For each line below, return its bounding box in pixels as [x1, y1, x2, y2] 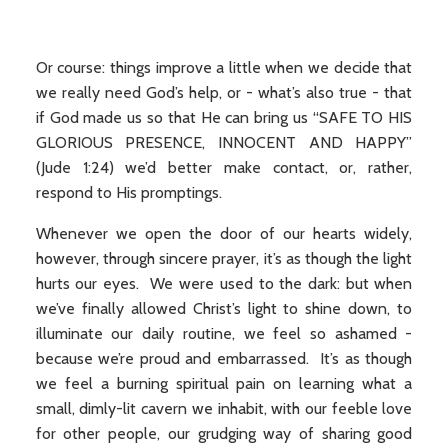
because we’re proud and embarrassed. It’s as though [35, 349, 413, 368]
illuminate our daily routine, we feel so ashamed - [35, 324, 413, 343]
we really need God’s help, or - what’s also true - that [35, 83, 413, 102]
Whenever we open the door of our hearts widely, [35, 224, 413, 243]
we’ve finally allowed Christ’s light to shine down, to [35, 299, 413, 318]
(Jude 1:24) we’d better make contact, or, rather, [35, 158, 413, 177]
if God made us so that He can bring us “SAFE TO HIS [35, 108, 413, 127]
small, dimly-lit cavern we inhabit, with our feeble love [35, 399, 413, 418]
